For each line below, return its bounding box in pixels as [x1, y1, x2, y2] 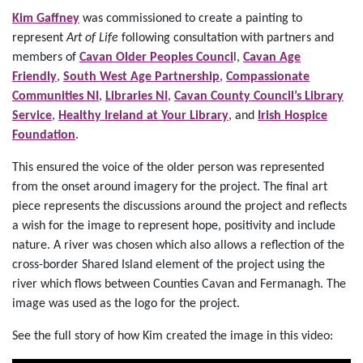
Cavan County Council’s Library [174, 90, 344, 104]
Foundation [12, 129, 75, 143]
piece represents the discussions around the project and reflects [12, 200, 347, 214]
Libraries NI [105, 90, 168, 104]
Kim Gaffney [12, 12, 79, 26]
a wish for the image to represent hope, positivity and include [12, 220, 335, 233]
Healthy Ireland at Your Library [58, 109, 228, 123]
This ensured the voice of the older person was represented [12, 161, 324, 175]
